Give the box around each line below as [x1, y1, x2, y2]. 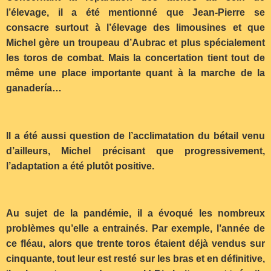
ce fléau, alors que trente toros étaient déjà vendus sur [6, 238, 265, 249]
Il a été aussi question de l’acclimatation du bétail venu [6, 130, 265, 141]
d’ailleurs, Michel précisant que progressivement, [6, 145, 265, 156]
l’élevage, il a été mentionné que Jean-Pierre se [6, 7, 265, 18]
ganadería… [6, 82, 62, 93]
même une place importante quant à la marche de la [6, 67, 265, 78]
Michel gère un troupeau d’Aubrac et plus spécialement [6, 37, 265, 48]
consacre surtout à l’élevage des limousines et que [6, 22, 265, 33]
